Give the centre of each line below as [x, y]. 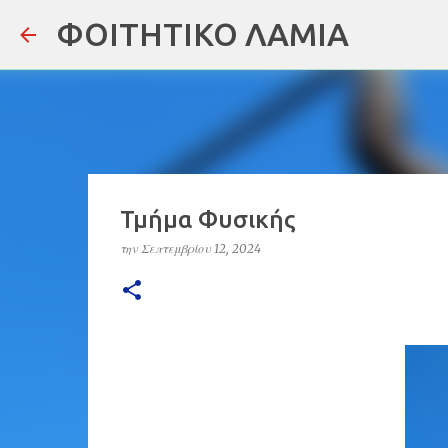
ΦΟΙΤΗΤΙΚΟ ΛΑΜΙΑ [202, 34]
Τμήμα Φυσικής [207, 219]
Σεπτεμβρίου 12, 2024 [200, 248]
